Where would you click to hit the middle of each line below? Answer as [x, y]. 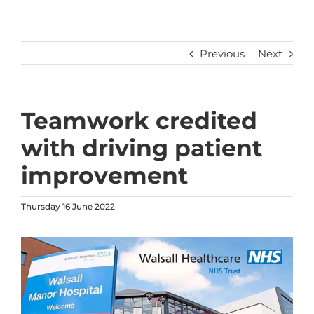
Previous [222, 53]
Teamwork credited [139, 120]
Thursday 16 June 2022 [68, 206]
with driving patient [142, 148]
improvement [104, 175]
